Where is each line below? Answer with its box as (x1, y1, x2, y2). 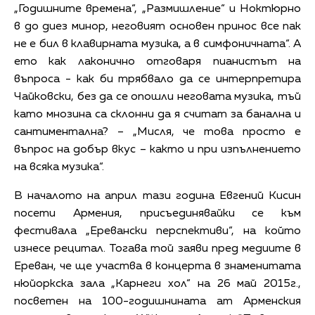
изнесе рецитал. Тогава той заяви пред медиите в (14, 243, 301, 255)
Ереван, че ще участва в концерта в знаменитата (14, 260, 301, 272)
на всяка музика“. (14, 161, 104, 173)
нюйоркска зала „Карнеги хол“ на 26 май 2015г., (14, 278, 301, 290)
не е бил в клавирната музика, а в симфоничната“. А (14, 38, 301, 50)
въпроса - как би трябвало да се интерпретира (14, 73, 301, 85)
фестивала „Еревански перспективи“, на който (14, 225, 301, 237)
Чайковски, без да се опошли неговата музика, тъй (14, 91, 301, 103)
